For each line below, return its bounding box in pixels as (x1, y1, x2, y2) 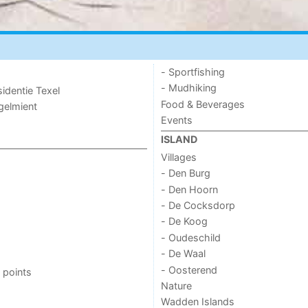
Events (160, 114, 192, 126)
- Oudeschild (160, 231, 221, 243)
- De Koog (160, 215, 208, 228)
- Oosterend (160, 263, 217, 276)
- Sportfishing (160, 66, 225, 78)
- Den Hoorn (160, 183, 218, 195)
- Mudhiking (160, 82, 217, 94)
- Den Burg (160, 167, 210, 179)
